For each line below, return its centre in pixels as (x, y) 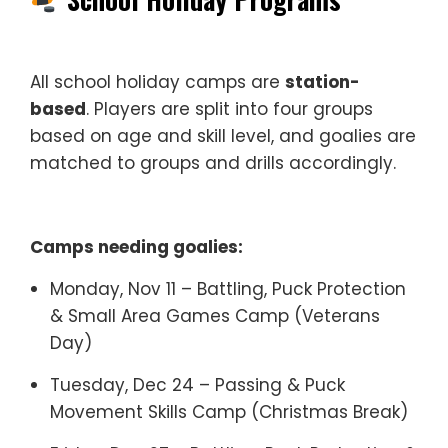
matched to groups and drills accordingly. (213, 163)
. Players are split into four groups (229, 109)
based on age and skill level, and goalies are (223, 136)
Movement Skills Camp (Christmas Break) (229, 412)
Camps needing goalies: (136, 247)
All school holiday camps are (157, 82)
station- (322, 82)
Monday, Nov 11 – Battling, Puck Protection (228, 289)
